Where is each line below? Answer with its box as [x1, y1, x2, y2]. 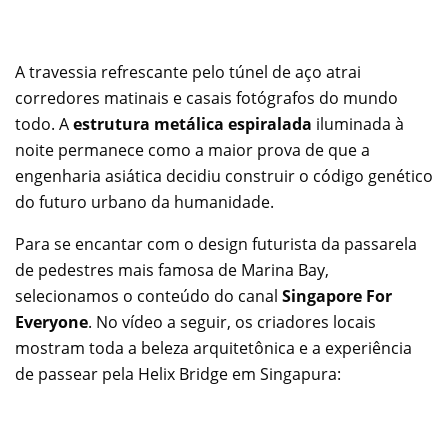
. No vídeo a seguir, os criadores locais [88, 311, 376, 334]
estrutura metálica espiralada [73, 113, 312, 136]
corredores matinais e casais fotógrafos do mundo [15, 87, 398, 110]
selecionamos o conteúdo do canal [15, 285, 282, 308]
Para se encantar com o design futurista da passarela [15, 233, 417, 256]
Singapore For [282, 285, 392, 308]
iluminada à [312, 113, 404, 136]
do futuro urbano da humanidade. [15, 191, 274, 214]
